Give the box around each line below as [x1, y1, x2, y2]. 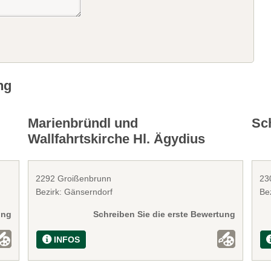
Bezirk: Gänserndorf [36, 186, 113, 197]
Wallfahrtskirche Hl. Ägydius [28, 131, 206, 146]
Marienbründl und [28, 115, 139, 131]
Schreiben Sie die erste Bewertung [93, 209, 235, 219]
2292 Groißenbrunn [36, 173, 112, 183]
